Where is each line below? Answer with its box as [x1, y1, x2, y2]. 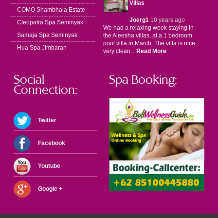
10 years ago [148, 17, 185, 23]
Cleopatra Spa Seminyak [17, 19, 83, 26]
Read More [136, 48, 166, 54]
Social [14, 73, 45, 87]
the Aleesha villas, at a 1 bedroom [103, 32, 192, 39]
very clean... [103, 48, 136, 54]
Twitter [38, 116, 57, 124]
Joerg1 [129, 17, 149, 23]
